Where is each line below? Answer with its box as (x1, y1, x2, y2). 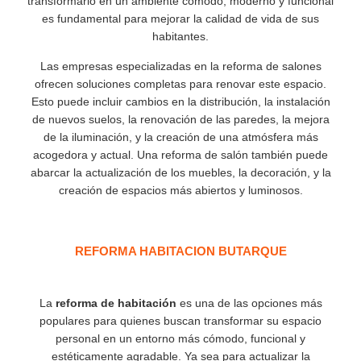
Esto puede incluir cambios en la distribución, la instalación (31, 95, 330, 108)
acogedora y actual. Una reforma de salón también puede (33, 148, 328, 161)
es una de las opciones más (176, 297, 322, 309)
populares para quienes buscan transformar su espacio (39, 314, 322, 327)
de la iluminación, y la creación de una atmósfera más (43, 131, 318, 143)
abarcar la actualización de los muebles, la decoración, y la (30, 166, 331, 179)
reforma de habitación (55, 297, 176, 309)
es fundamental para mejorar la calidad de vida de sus (42, 12, 319, 25)
